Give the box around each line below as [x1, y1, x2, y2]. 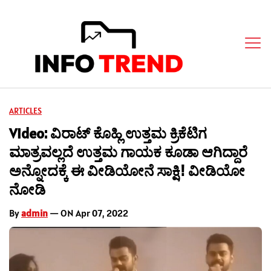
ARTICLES [9, 105, 42, 116]
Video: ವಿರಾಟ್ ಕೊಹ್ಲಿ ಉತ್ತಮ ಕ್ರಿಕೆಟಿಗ [9, 123, 207, 143]
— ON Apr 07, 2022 [48, 206, 128, 219]
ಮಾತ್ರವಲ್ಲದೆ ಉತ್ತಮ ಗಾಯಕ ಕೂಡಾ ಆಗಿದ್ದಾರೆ [9, 142, 247, 162]
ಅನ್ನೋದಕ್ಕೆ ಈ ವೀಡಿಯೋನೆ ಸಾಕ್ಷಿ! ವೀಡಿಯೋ [9, 161, 245, 180]
